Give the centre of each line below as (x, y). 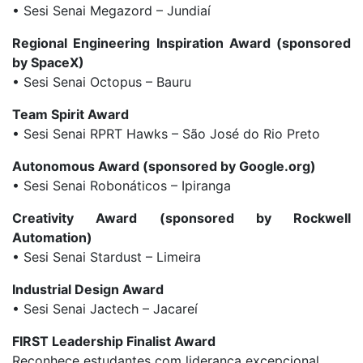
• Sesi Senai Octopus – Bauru (102, 82)
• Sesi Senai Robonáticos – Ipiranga (122, 186)
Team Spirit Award (70, 115)
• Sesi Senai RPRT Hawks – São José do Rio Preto (166, 134)
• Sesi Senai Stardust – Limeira (107, 257)
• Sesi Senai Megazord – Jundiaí (111, 11)
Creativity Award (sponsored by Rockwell (181, 218)
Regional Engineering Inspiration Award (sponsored (181, 43)
